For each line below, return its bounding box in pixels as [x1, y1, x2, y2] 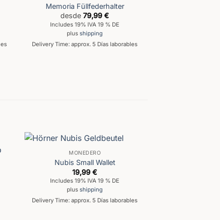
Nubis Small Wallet [54, 158, 115, 167]
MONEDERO [69, 149, 101, 156]
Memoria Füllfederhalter [45, 1, 124, 10]
